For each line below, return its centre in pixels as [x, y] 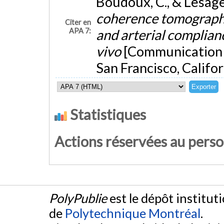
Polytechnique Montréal [133, 213]
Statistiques [106, 114]
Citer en [78, 22]
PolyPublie [78, 198]
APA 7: [80, 31]
